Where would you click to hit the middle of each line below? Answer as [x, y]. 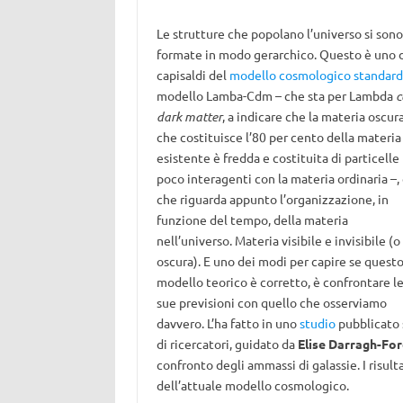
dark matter [189, 116]
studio [317, 323]
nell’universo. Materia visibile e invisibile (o [278, 240]
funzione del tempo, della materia [252, 219]
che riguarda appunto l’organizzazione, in [272, 199]
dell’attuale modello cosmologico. [252, 385]
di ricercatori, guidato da [227, 344]
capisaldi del [193, 75]
